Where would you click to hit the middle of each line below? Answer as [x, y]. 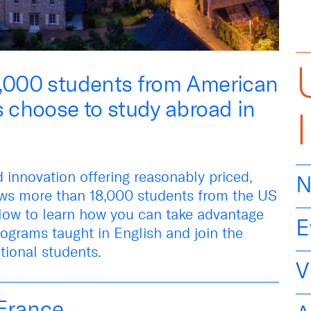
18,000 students [142, 195]
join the [217, 233]
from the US [235, 195]
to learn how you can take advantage [144, 214]
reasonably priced [192, 176]
